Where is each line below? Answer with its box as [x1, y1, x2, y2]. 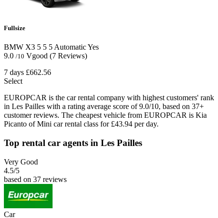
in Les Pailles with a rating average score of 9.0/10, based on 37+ [4, 102, 204, 111]
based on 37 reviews [4, 175, 67, 183]
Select [4, 77, 22, 86]
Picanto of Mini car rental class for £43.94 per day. [4, 120, 159, 128]
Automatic [53, 43, 86, 52]
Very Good [4, 157, 38, 166]
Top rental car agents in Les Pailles [4, 137, 142, 148]
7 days [4, 68, 24, 77]
